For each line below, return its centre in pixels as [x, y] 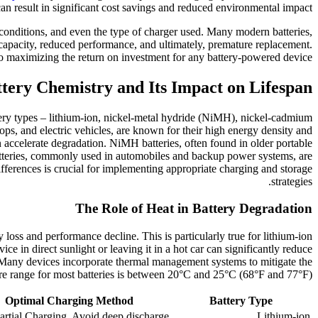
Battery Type [241, 300]
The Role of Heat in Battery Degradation [194, 209]
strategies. [292, 181]
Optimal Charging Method [69, 300]
